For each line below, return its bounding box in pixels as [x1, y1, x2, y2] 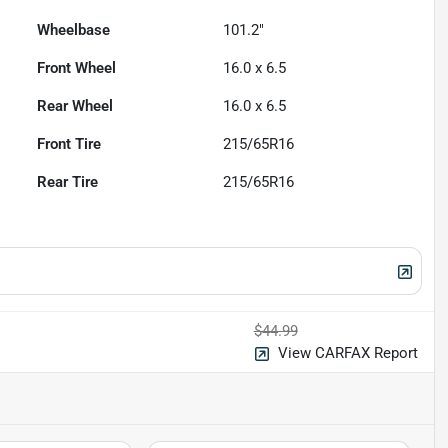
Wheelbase [37, 20, 111, 39]
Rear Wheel [37, 96, 114, 115]
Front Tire [37, 134, 102, 153]
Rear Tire [37, 172, 99, 191]
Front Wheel [37, 58, 117, 77]
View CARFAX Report [277, 343, 418, 362]
